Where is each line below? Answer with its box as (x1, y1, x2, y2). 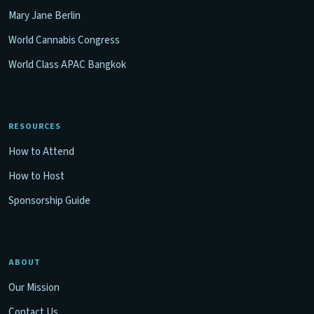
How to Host (8, 169, 64, 184)
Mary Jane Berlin (8, 8, 81, 24)
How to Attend (8, 144, 74, 160)
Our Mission (8, 280, 60, 296)
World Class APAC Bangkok (8, 57, 126, 73)
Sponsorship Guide (8, 193, 90, 209)
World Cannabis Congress (8, 33, 120, 48)
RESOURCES (8, 121, 61, 133)
